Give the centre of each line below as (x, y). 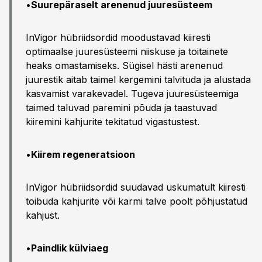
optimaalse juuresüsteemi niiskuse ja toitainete (127, 51)
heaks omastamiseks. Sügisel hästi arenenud (124, 65)
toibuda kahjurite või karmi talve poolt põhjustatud (137, 201)
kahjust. (43, 215)
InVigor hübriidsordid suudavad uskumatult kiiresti (136, 187)
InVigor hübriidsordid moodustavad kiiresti (118, 37)
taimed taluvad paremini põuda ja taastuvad (121, 108)
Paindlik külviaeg (70, 248)
